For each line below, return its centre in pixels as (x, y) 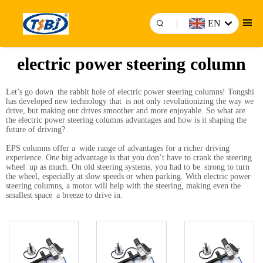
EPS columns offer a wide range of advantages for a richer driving (118, 148)
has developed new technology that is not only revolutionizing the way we (130, 101)
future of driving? (36, 129)
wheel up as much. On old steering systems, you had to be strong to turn (128, 167)
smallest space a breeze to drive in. (64, 195)
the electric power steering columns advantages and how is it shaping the (128, 120)
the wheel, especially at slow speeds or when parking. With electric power (128, 176)
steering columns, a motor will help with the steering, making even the (123, 186)
